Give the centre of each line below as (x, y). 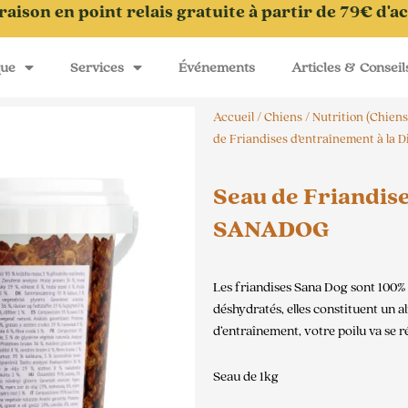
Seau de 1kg (246, 377)
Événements (216, 67)
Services (97, 67)
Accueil (234, 117)
